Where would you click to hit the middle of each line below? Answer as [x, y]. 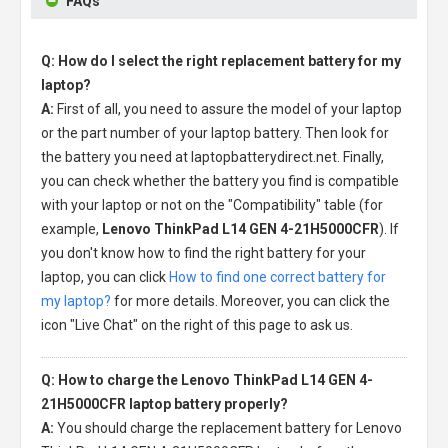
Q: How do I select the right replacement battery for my [221, 61]
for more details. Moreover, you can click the [250, 301]
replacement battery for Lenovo [301, 428]
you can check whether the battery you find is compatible [220, 181]
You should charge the [129, 428]
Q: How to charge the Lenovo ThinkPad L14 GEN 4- [207, 380]
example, [71, 229]
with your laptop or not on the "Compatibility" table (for [212, 205]
